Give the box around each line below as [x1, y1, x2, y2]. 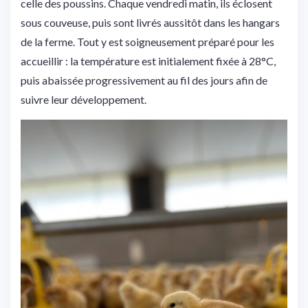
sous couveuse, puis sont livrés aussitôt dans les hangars [21, 15, 280, 29]
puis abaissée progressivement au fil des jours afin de [21, 73, 267, 87]
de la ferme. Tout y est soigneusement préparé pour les [21, 34, 274, 48]
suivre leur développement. [21, 92, 146, 106]
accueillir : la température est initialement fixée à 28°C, [21, 54, 276, 67]
